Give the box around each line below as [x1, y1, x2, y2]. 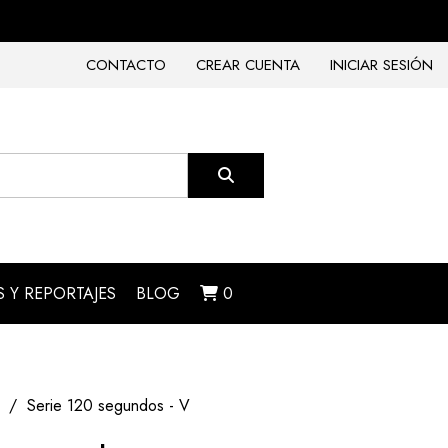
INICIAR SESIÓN [330, 54, 433, 76]
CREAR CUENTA [196, 54, 300, 76]
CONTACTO [86, 54, 166, 76]
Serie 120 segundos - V [27, 394, 190, 417]
